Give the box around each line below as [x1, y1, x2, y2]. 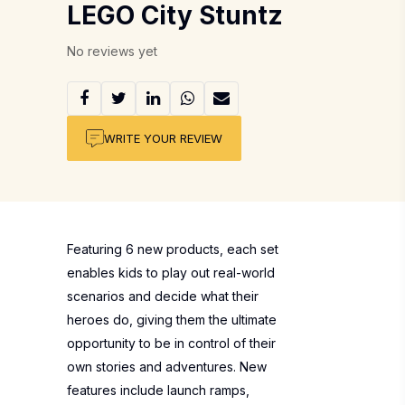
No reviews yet [67, 43, 157, 59]
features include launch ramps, [67, 382, 250, 398]
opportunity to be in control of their [67, 335, 276, 351]
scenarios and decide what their [67, 288, 259, 304]
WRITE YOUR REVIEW [104, 130, 222, 146]
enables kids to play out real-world [67, 265, 275, 280]
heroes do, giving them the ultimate [67, 312, 277, 327]
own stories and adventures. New [67, 359, 267, 374]
